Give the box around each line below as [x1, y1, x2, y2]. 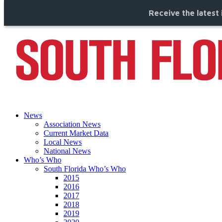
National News [44, 147, 91, 155]
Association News [44, 120, 101, 128]
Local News [44, 138, 82, 146]
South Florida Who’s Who [44, 165, 126, 173]
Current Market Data [44, 129, 109, 137]
